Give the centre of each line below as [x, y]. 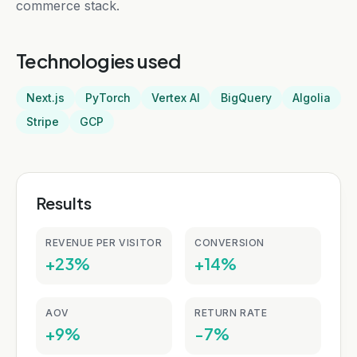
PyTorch [108, 98]
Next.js [45, 98]
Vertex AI [176, 98]
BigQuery [246, 98]
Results [64, 203]
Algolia [312, 98]
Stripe [43, 122]
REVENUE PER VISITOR [104, 243]
